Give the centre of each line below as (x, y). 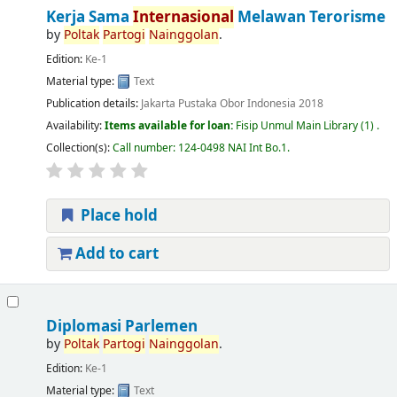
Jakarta (158, 103)
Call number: (145, 148)
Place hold (117, 216)
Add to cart (115, 254)
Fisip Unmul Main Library (296, 125)
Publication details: (93, 103)
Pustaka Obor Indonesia (237, 103)
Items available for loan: (170, 125)
